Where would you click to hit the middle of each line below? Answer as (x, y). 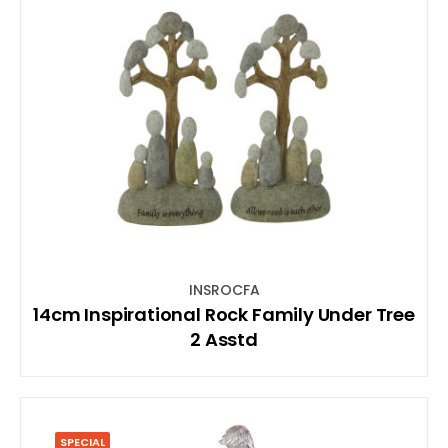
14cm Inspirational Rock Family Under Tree (224, 314)
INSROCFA (224, 289)
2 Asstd (224, 339)
